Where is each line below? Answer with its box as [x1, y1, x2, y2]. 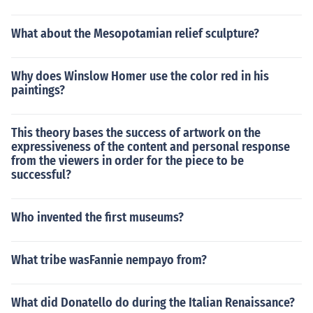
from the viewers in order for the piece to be [11, 153, 244, 168]
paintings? [11, 82, 65, 98]
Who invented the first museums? [11, 210, 184, 225]
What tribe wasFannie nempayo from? [11, 252, 207, 268]
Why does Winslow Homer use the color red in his [11, 68, 269, 84]
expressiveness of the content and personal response [11, 139, 290, 154]
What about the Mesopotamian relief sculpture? [11, 26, 259, 41]
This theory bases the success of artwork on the [11, 125, 261, 140]
